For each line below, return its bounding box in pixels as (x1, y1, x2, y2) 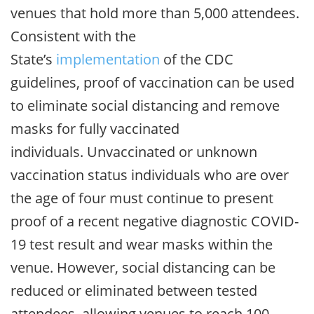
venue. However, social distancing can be (11, 257, 275, 277)
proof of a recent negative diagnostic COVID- (11, 211, 299, 231)
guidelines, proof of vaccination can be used (11, 72, 294, 92)
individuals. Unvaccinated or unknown (11, 142, 257, 161)
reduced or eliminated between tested (11, 280, 257, 300)
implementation (56, 49, 160, 69)
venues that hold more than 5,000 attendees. (11, 3, 299, 22)
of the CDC (160, 49, 233, 69)
